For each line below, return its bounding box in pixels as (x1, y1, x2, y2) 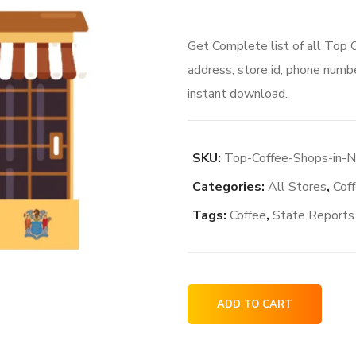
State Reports (272, 207, 354, 224)
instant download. (187, 85, 288, 103)
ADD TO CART (216, 297, 292, 311)
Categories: (192, 178, 268, 195)
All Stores (267, 178, 327, 195)
